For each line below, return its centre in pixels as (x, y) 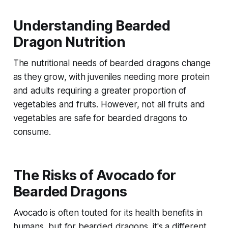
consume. (32, 132)
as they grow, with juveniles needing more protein (111, 77)
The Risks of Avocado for (94, 176)
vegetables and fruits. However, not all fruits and (109, 105)
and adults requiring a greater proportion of (100, 91)
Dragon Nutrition (69, 42)
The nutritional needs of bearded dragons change (112, 63)
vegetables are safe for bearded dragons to (100, 118)
